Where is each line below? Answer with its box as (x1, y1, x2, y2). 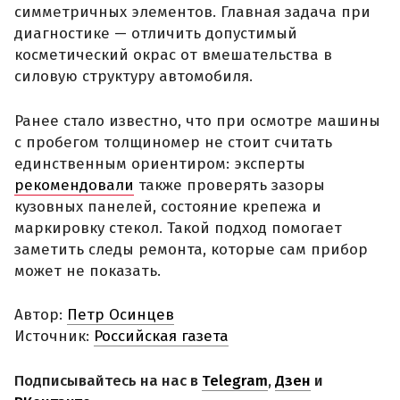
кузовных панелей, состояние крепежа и (14, 196, 321, 216)
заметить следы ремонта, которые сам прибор (14, 239, 368, 259)
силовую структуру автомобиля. (14, 67, 253, 87)
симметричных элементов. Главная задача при (14, 3, 371, 22)
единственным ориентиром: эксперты (14, 154, 305, 173)
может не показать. (14, 261, 161, 280)
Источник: (14, 327, 94, 346)
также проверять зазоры (134, 175, 325, 195)
